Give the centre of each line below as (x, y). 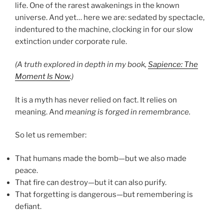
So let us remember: (51, 135)
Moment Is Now (42, 77)
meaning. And (40, 112)
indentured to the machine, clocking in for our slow (104, 29)
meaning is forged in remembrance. (128, 112)
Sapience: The (173, 65)
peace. (26, 170)
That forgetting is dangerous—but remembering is (104, 194)
